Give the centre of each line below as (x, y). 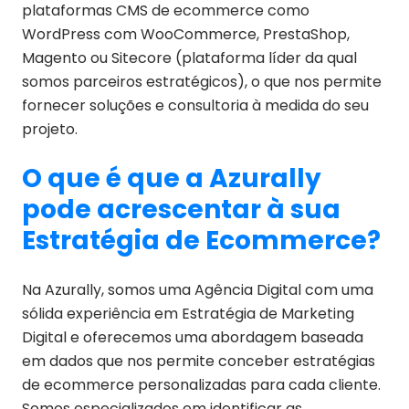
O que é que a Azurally (172, 178)
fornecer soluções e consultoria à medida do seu (195, 105)
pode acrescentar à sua (181, 210)
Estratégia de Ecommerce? (201, 241)
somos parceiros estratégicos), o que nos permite (202, 82)
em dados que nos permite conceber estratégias (199, 361)
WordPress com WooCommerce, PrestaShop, (186, 34)
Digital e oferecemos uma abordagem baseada (193, 337)
